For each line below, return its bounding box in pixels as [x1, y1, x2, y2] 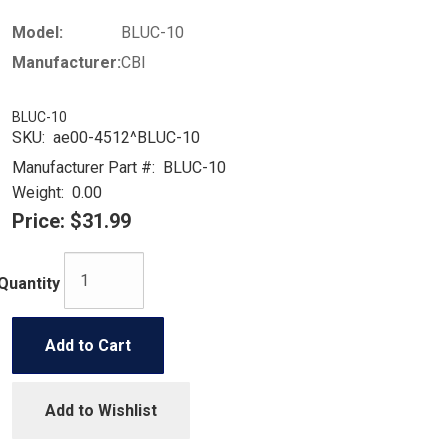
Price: [11, 209, 65, 233]
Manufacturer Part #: [11, 158, 155, 177]
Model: [11, 23, 63, 42]
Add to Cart [44, 336, 131, 355]
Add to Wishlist [44, 401, 157, 420]
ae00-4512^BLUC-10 [44, 128, 200, 147]
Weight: [11, 183, 64, 202]
